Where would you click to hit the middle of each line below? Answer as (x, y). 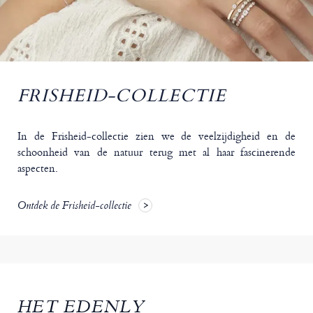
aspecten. (38, 168)
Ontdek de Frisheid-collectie (74, 207)
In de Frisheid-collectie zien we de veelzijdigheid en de (156, 136)
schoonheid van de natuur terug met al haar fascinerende (156, 152)
